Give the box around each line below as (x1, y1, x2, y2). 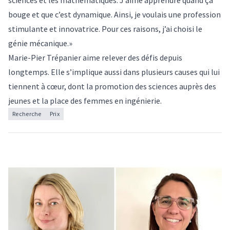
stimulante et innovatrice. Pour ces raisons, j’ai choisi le (8, 24, 202, 34)
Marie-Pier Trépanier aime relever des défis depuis (8, 52, 182, 63)
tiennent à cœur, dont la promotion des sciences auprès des (8, 81, 216, 92)
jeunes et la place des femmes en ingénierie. (8, 95, 162, 106)
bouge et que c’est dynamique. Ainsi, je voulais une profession (8, 9, 221, 20)
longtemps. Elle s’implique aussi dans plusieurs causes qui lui (8, 67, 220, 78)
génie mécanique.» (8, 38, 72, 49)
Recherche (12, 110, 42, 118)
